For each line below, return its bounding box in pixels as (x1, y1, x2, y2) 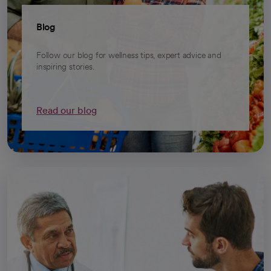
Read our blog (36, 104, 97, 116)
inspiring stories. (36, 61, 94, 71)
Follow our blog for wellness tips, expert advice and (36, 50, 221, 60)
